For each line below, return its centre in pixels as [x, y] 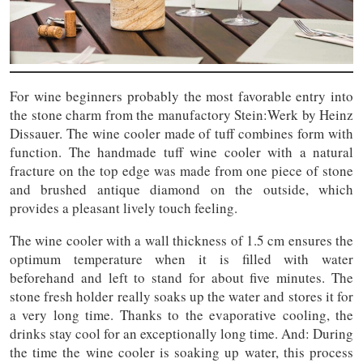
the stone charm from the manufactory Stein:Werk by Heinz [181, 114]
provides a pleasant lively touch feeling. [124, 207]
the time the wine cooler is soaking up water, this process [181, 352]
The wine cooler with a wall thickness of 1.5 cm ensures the [181, 240]
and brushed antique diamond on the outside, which [181, 189]
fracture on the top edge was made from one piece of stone [181, 170]
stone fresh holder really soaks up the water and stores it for [181, 296]
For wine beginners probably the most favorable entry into [181, 96]
